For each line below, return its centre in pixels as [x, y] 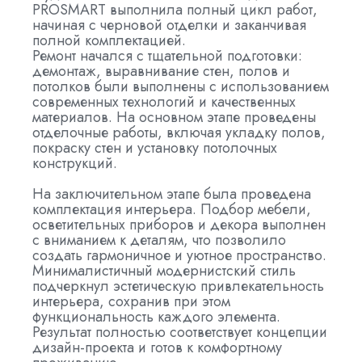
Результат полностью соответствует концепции [180, 332]
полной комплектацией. [109, 40]
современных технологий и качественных [164, 102]
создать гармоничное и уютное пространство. [179, 255]
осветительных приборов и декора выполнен [179, 225]
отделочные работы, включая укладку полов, [179, 133]
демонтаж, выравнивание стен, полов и [161, 71]
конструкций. [75, 163]
